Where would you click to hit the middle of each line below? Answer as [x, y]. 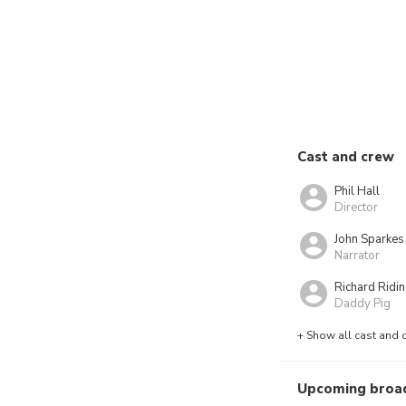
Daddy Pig [362, 303]
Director [356, 207]
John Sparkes [369, 239]
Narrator [357, 255]
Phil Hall [357, 191]
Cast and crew [346, 157]
